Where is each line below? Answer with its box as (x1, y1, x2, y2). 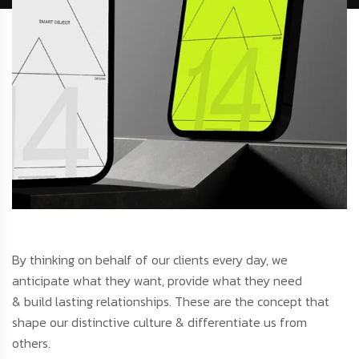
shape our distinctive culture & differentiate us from (12, 312, 307, 332)
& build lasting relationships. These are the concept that (12, 291, 329, 311)
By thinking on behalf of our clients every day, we (12, 249, 288, 269)
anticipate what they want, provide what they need (12, 270, 302, 290)
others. (12, 333, 50, 353)
